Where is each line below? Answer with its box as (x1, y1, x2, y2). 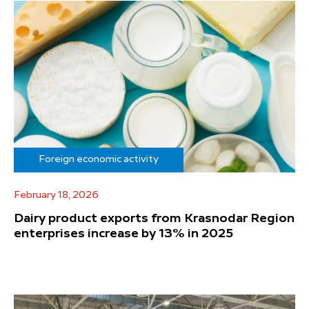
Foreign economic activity (39, 154, 159, 164)
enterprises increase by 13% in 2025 (14, 227, 233, 240)
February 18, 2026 (14, 190, 99, 200)
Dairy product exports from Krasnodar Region (14, 212, 295, 225)
